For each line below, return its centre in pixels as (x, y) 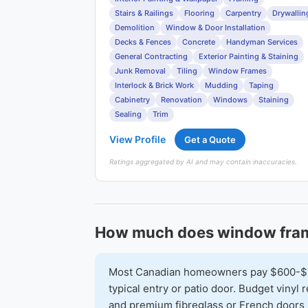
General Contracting (151, 56)
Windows (230, 100)
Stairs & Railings (144, 13)
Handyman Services (262, 42)
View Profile (137, 139)
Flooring (199, 13)
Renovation (181, 100)
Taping (261, 85)
